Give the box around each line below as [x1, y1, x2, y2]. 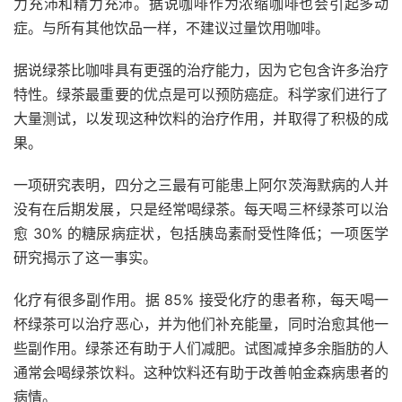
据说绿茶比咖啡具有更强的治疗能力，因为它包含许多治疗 [13, 61, 389, 79]
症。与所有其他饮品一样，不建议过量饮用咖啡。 [13, 19, 329, 37]
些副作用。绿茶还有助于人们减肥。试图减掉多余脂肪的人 [13, 339, 389, 357]
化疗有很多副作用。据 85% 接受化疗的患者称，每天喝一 [13, 291, 389, 309]
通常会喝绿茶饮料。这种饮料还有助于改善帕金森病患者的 [13, 363, 389, 381]
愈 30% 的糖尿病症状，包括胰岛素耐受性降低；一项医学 [13, 224, 389, 242]
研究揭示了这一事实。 [13, 249, 157, 267]
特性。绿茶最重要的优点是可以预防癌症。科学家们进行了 [13, 85, 389, 103]
